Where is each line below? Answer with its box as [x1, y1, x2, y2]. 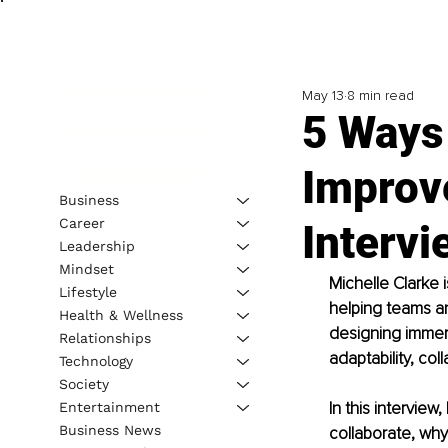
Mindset [58, 260, 114, 277]
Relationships [58, 329, 151, 346]
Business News [58, 421, 161, 438]
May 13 [301, 87, 344, 105]
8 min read [346, 87, 414, 105]
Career [58, 214, 105, 231]
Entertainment [58, 398, 160, 415]
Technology [58, 352, 133, 369]
